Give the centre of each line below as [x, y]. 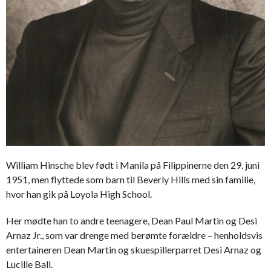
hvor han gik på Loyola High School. [79, 194]
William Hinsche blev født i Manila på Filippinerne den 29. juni [133, 165]
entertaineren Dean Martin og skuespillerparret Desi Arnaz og [134, 249]
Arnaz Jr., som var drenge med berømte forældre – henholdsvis [134, 235]
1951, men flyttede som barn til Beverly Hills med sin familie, [131, 179]
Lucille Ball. [29, 264]
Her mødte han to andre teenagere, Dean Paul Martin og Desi [132, 220]
